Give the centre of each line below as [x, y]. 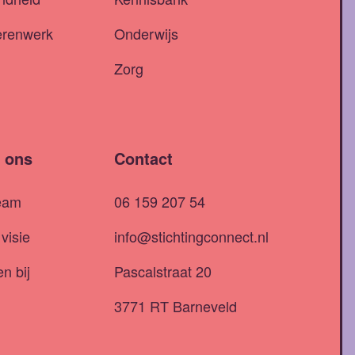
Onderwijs [146, 34]
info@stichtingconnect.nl [191, 237]
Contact [143, 158]
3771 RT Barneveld [176, 306]
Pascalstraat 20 [163, 271]
